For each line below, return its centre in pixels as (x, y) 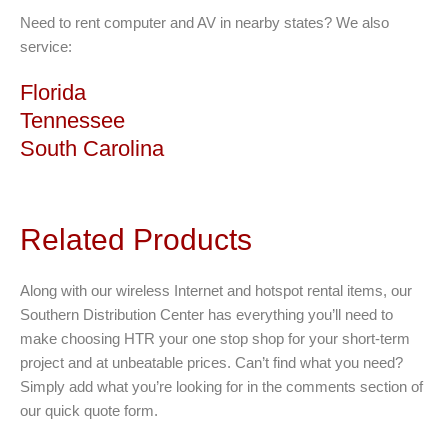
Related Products (136, 239)
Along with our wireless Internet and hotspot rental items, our (216, 290)
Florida (53, 92)
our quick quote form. (89, 410)
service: (46, 46)
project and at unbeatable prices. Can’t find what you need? (211, 362)
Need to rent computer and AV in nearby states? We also (204, 22)
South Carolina (92, 148)
